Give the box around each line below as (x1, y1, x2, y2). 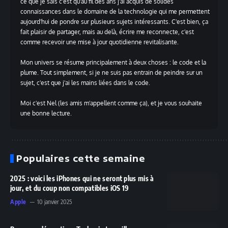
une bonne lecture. (20, 109, 72, 118)
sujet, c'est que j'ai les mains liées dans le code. (20, 79, 150, 87)
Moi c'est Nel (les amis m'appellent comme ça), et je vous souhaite (20, 99, 202, 107)
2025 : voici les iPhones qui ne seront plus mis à (10, 174, 154, 183)
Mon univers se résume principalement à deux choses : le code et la (20, 59, 206, 67)
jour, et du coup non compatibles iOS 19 (10, 184, 129, 193)
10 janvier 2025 (37, 198, 72, 206)
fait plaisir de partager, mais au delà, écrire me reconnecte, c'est (20, 28, 194, 36)
